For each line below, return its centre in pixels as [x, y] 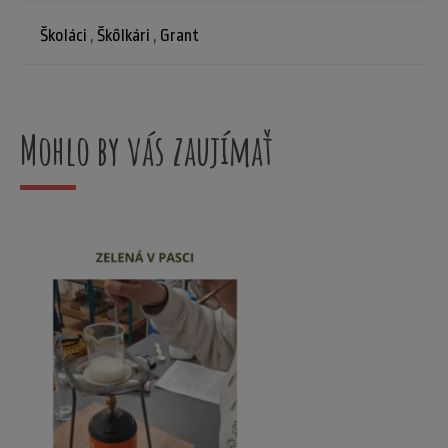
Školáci [63, 36]
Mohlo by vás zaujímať [146, 150]
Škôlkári [123, 36]
